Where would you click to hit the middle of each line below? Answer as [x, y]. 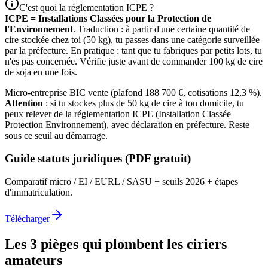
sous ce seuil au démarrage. [56, 135]
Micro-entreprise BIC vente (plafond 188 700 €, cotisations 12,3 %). [133, 92]
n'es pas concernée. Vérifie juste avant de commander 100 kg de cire [134, 61]
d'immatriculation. [39, 192]
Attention [24, 103]
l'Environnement [39, 29]
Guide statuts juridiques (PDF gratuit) [98, 159]
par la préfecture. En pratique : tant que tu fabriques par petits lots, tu [133, 50]
